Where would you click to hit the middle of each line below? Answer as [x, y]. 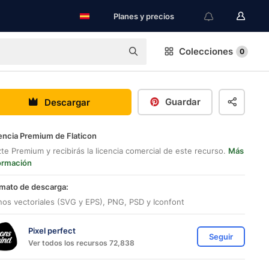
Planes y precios [144, 16]
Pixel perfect [52, 230]
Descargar [67, 102]
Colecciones [206, 51]
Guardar [183, 102]
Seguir [221, 237]
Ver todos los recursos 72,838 [81, 243]
